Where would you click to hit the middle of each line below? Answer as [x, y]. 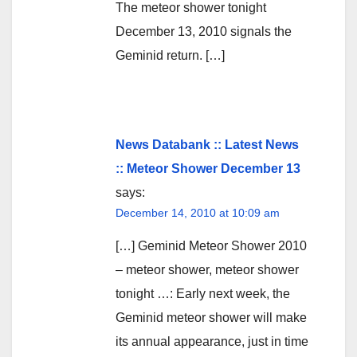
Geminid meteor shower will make [211, 317]
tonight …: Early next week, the [203, 293]
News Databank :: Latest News [207, 144]
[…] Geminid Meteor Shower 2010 [211, 245]
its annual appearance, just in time [212, 341]
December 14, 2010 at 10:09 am [198, 212]
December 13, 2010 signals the [204, 31]
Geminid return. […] [170, 55]
